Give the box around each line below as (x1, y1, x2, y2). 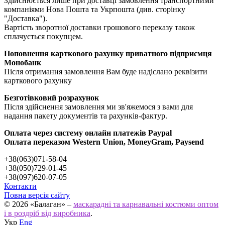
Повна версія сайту (4, 190, 70, 199)
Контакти (4, 181, 37, 190)
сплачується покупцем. (4, 32, 83, 41)
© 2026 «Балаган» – (4, 199, 73, 208)
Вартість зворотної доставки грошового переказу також (4, 23, 195, 32)
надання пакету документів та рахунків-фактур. (4, 111, 167, 120)
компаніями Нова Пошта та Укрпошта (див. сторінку (4, 5, 185, 14)
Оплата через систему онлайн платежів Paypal (4, 128, 172, 137)
